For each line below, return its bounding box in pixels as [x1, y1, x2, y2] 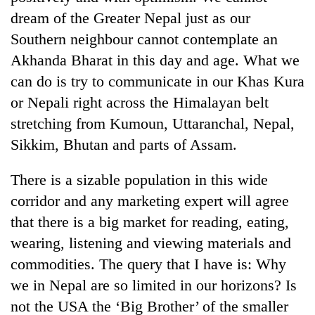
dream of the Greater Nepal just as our [11, 8, 250, 27]
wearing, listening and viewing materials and [11, 233, 291, 252]
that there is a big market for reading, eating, [11, 212, 289, 231]
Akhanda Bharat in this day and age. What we [11, 51, 300, 69]
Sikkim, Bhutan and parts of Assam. [11, 135, 237, 153]
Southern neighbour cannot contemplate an [11, 30, 278, 48]
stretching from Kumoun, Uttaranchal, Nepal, [11, 114, 295, 132]
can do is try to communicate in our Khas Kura [11, 72, 304, 90]
